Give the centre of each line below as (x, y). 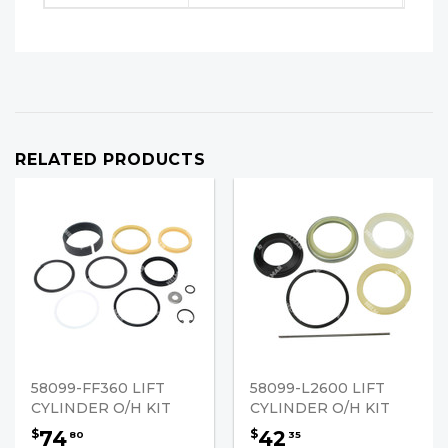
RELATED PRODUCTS (110, 159)
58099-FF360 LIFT (98, 388)
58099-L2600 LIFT (317, 388)
